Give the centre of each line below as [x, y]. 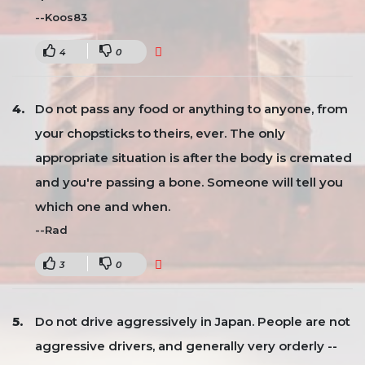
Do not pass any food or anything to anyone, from [191, 109]
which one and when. [103, 207]
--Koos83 [61, 17]
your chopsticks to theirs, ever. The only [160, 133]
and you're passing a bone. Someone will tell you [189, 182]
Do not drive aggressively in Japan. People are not [193, 321]
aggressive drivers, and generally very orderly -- [186, 346]
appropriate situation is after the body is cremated [193, 158]
